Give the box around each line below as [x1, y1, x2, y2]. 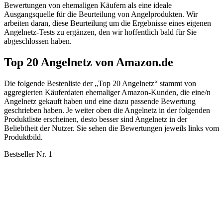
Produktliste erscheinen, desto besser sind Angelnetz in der [4, 115, 187, 124]
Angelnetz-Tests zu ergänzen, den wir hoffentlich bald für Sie [4, 28, 197, 37]
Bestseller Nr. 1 [4, 150, 52, 159]
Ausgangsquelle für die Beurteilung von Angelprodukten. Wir [4, 10, 198, 19]
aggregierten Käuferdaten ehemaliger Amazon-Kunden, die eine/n [4, 88, 211, 97]
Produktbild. [4, 133, 43, 142]
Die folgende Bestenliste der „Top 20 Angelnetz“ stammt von [4, 79, 196, 88]
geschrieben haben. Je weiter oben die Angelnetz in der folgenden [4, 106, 210, 115]
